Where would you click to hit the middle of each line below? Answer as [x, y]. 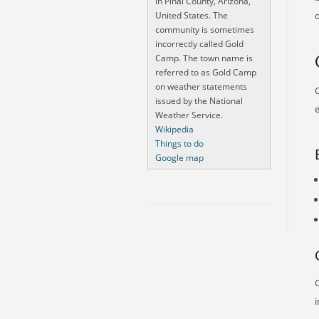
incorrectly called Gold [199, 44]
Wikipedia [174, 129]
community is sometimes [205, 30]
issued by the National [199, 101]
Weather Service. [189, 115]
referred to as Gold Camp [206, 72]
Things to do [179, 143]
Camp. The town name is [204, 58]
